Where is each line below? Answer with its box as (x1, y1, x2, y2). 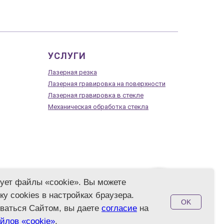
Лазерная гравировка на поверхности (48, 79, 165, 87)
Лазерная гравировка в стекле (48, 91, 143, 99)
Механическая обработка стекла (48, 102, 148, 110)
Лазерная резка (48, 68, 97, 76)
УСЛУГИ (48, 50, 86, 61)
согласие (101, 203, 137, 213)
